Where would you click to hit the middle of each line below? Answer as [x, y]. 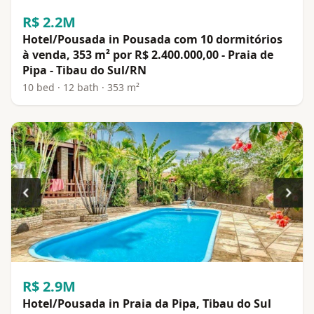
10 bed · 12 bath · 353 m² [81, 87]
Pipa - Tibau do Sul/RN [84, 70]
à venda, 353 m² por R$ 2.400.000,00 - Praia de [148, 54]
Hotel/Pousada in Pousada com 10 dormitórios [152, 39]
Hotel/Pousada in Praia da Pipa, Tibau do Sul [147, 303]
